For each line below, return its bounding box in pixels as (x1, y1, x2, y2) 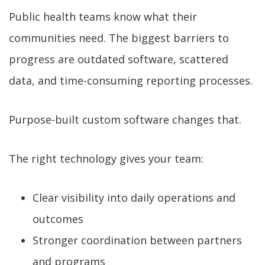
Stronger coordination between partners (33, 233, 242, 248)
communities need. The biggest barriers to (9, 31, 229, 46)
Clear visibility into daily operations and (33, 190, 235, 205)
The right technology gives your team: (9, 151, 203, 166)
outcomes (33, 212, 83, 227)
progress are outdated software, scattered (9, 52, 228, 67)
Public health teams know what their (9, 9, 197, 24)
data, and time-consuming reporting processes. (9, 73, 253, 88)
